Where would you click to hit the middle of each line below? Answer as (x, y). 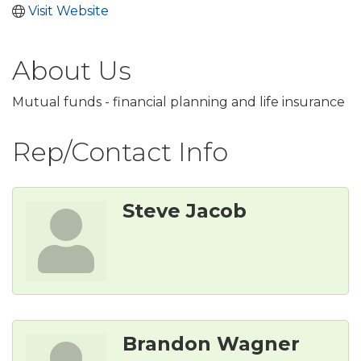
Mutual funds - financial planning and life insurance (178, 102)
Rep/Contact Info (120, 152)
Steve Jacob (185, 211)
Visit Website (68, 11)
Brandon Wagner (211, 344)
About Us (72, 71)
